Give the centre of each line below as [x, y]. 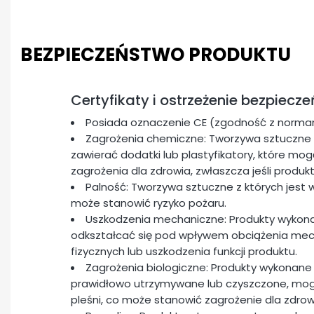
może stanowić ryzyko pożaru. [149, 203]
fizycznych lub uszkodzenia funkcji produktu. [184, 251]
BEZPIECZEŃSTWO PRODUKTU [156, 55]
